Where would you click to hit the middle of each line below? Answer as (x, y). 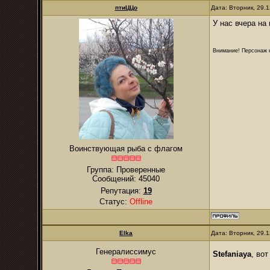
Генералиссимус (126, 252)
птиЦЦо (126, 8)
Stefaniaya (232, 254)
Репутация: (122, 191)
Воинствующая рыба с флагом (126, 149)
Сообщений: (115, 179)
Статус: (115, 202)
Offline (141, 202)
